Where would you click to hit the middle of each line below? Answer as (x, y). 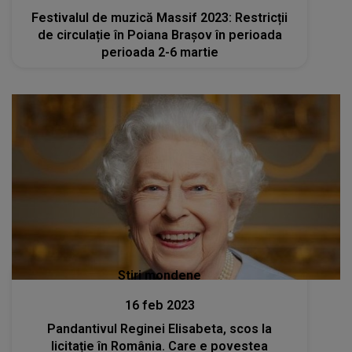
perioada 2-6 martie (159, 53)
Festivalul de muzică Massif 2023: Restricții (160, 18)
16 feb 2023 (159, 305)
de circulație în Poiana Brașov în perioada (159, 35)
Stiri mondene (160, 275)
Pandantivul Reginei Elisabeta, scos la (160, 328)
